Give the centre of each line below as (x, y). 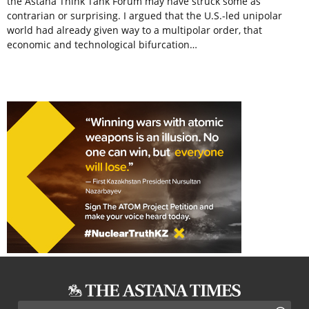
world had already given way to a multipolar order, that (134, 30)
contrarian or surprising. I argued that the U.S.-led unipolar (144, 16)
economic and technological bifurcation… (102, 45)
